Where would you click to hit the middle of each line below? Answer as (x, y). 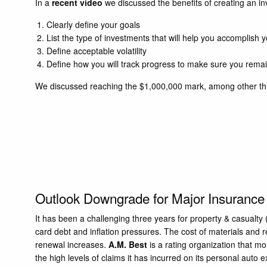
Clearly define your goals (93, 25)
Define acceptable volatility (96, 51)
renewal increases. (72, 245)
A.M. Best (128, 245)
